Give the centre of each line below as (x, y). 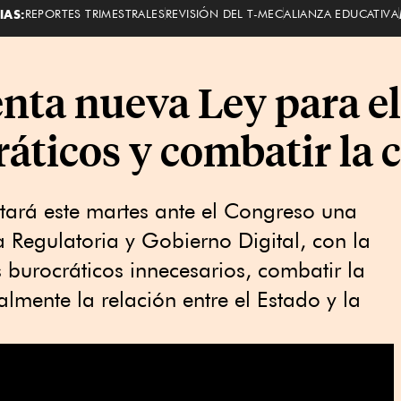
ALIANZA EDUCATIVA (341, 13)
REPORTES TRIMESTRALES (94, 13)
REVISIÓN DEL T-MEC (224, 13)
